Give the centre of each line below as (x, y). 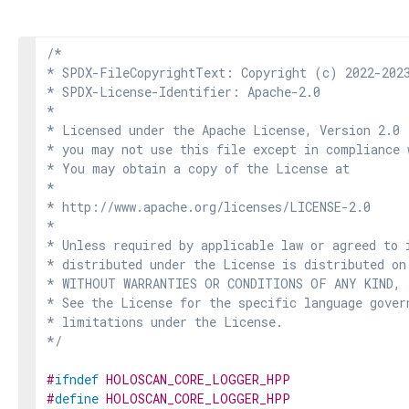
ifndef (77, 379)
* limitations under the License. (165, 322)
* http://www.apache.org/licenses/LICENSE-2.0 (209, 207)
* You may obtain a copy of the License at (198, 168)
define (77, 399)
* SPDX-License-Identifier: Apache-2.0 (184, 92)
